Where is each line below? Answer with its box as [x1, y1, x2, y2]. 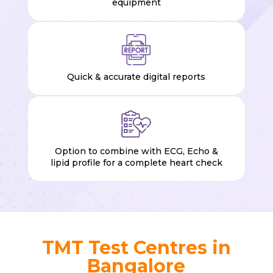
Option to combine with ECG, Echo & [54, 145, 218, 157]
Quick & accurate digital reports [67, 71, 206, 82]
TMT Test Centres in [41, 236, 231, 259]
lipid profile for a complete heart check [50, 157, 222, 168]
